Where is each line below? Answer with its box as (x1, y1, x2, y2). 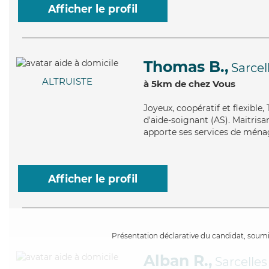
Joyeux (144, 103, 172, 113)
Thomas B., (144, 58, 229, 76)
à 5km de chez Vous (144, 78, 235, 89)
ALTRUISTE (42, 76, 92, 88)
